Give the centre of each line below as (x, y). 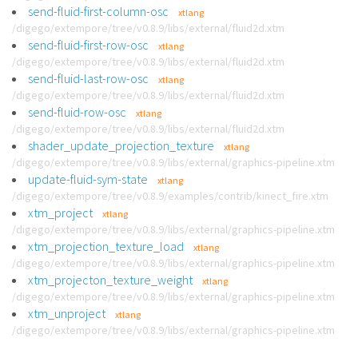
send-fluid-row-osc (77, 112)
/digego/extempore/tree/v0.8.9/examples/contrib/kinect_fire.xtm (170, 196)
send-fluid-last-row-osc (88, 78)
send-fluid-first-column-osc (98, 11)
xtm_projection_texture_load (106, 246)
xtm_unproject (67, 313)
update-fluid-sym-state (88, 179)
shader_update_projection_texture (121, 145)
